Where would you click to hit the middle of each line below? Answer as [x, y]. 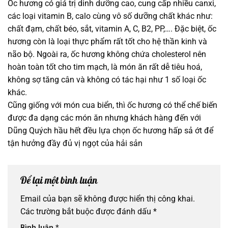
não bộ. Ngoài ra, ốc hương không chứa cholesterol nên [107, 54]
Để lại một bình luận [60, 180]
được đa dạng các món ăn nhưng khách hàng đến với [104, 118]
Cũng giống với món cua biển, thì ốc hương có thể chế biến [112, 105]
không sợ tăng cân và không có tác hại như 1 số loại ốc [107, 79]
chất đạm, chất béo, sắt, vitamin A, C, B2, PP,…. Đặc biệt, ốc [112, 28]
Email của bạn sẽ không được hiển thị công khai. [108, 199]
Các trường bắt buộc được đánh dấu [87, 212]
